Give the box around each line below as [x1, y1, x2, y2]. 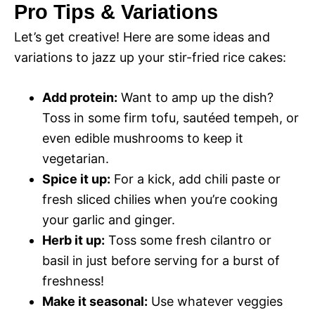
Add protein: [42, 90, 117, 105]
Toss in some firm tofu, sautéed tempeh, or [42, 110, 299, 126]
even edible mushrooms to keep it [42, 131, 243, 146]
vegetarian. [42, 151, 109, 167]
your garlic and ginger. [42, 212, 175, 228]
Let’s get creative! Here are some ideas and [14, 30, 270, 45]
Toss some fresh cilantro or [105, 233, 271, 248]
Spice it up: [42, 172, 110, 187]
